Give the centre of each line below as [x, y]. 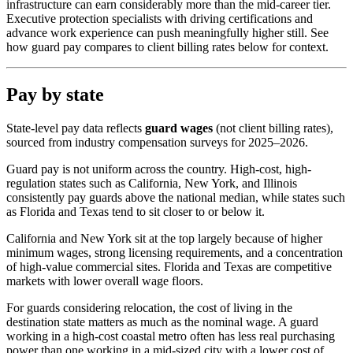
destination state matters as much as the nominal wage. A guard [162, 322]
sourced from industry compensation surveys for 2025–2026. [157, 143]
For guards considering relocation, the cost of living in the [149, 308]
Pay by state [55, 95]
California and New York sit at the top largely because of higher [164, 239]
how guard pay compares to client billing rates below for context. [167, 47]
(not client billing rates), [273, 128]
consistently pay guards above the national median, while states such [176, 198]
